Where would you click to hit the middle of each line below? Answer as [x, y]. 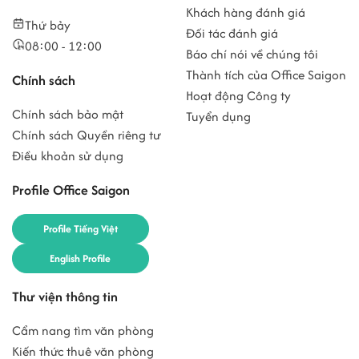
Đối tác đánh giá [232, 34]
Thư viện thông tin [65, 297]
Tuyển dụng [218, 117]
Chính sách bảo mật [68, 115]
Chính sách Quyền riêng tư [87, 135]
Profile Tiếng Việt [80, 229]
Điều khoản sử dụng [68, 156]
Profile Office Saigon [71, 190]
